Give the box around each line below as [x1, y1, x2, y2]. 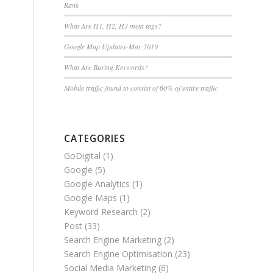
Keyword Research [64, 206, 138, 218]
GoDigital [64, 150, 101, 162]
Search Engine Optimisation [64, 248, 173, 260]
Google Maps [64, 192, 118, 204]
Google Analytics [64, 178, 130, 190]
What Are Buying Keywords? [64, 62, 149, 73]
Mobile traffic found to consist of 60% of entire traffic [64, 83, 218, 93]
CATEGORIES [64, 132, 126, 146]
